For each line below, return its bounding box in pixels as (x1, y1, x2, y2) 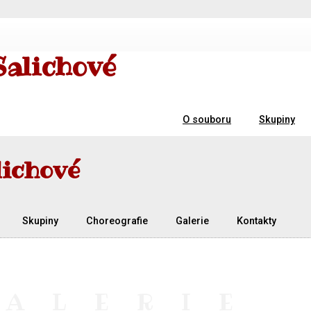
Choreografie (86, 215, 148, 227)
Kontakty (237, 215, 276, 227)
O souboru (183, 113, 231, 126)
